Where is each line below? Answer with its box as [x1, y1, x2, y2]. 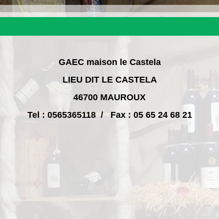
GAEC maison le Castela [58, 57, 161, 67]
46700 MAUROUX [73, 92, 146, 102]
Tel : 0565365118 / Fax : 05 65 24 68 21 [27, 109, 192, 120]
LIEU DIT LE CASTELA [62, 74, 157, 85]
